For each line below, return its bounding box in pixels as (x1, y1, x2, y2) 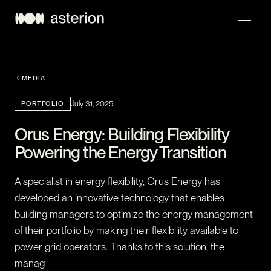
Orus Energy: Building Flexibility (15, 123, 229, 145)
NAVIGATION (15, 60, 61, 68)
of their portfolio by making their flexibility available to (15, 224, 238, 237)
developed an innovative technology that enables (15, 191, 224, 204)
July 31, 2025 (70, 99, 113, 108)
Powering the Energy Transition (15, 142, 226, 163)
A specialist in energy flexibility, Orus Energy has (15, 175, 220, 188)
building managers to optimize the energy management (15, 207, 253, 220)
